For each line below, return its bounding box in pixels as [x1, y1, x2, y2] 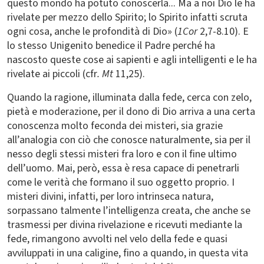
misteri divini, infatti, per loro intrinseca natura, [7, 189, 213, 204]
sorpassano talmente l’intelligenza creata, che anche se [7, 203, 250, 218]
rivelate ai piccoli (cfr [7, 67, 97, 81]
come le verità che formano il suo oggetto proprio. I [7, 175, 235, 190]
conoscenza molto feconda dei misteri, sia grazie [7, 118, 223, 133]
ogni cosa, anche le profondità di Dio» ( [7, 24, 177, 39]
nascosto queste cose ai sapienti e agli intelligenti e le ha [7, 52, 257, 67]
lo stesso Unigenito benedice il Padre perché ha [7, 38, 215, 53]
